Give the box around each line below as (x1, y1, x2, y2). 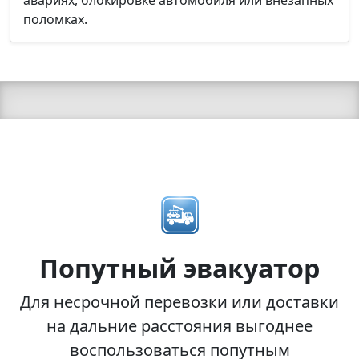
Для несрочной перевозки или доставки (20, 290, 339, 313)
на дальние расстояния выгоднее (46, 314, 313, 337)
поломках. (23, 10, 87, 28)
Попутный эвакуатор (39, 250, 320, 285)
